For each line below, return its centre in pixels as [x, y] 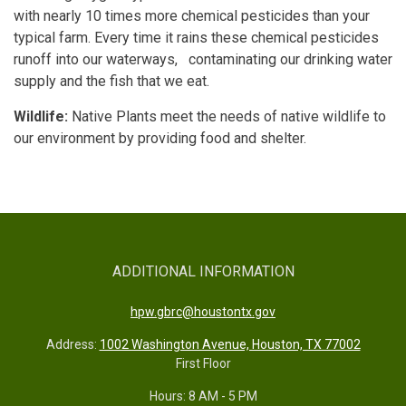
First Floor [203, 363]
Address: [72, 344]
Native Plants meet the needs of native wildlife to [227, 116]
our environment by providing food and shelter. [160, 138]
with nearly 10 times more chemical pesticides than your [192, 15]
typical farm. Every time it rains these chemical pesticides [196, 37]
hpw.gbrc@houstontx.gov [203, 311]
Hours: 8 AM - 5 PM [203, 396]
